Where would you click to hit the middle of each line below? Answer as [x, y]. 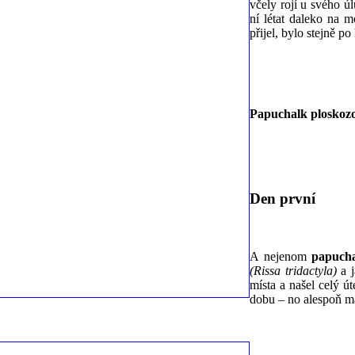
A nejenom [281, 256]
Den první [282, 199]
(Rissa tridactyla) [293, 270]
